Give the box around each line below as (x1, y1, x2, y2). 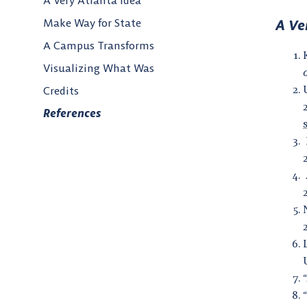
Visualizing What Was (43, 61, 154, 75)
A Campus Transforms (43, 38, 154, 53)
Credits (43, 84, 79, 98)
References (43, 106, 101, 121)
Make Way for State (43, 16, 141, 30)
